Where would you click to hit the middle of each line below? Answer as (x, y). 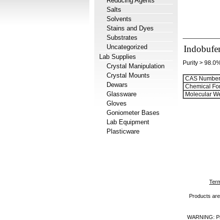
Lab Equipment (128, 122)
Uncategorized (127, 47)
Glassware (122, 94)
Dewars (117, 85)
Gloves (117, 103)
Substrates (122, 38)
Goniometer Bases (133, 113)
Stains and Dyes (130, 28)
